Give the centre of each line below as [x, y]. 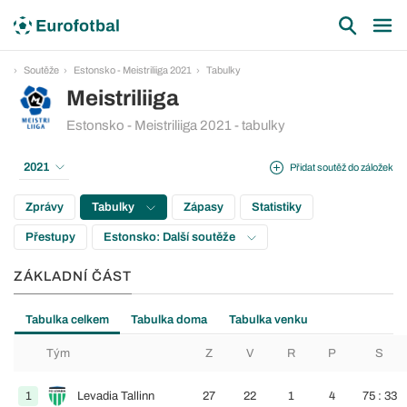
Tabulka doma [169, 320]
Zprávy [45, 207]
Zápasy [203, 207]
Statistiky [277, 207]
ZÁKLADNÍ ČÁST [73, 276]
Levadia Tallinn [116, 396]
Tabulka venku [268, 320]
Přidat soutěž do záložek [342, 167]
